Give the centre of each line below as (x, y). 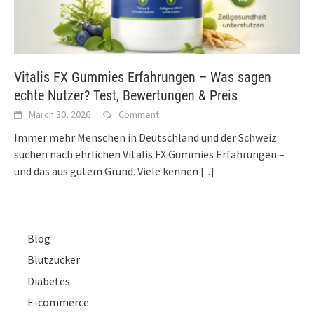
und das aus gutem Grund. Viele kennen (107, 171)
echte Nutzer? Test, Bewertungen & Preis (126, 96)
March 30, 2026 (60, 115)
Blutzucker (54, 260)
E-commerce (59, 302)
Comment (139, 115)
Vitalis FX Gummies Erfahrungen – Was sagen (143, 77)
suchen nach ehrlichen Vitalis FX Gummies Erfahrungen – (149, 155)
